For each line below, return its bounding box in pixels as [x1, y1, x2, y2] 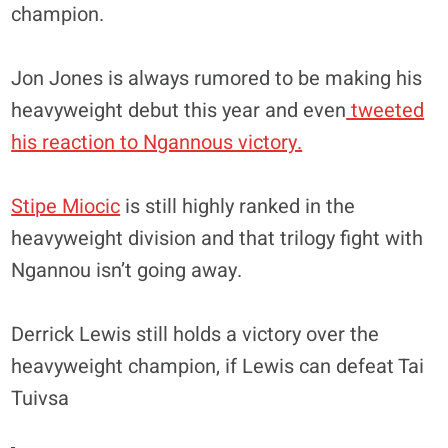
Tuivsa [11, 383, 75, 413]
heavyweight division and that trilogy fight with [11, 223, 424, 253]
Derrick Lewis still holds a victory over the [11, 319, 380, 349]
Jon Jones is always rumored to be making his [11, 63, 423, 93]
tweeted [346, 95, 425, 125]
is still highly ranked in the [120, 191, 356, 221]
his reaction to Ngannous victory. [11, 127, 303, 157]
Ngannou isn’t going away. [11, 255, 248, 285]
